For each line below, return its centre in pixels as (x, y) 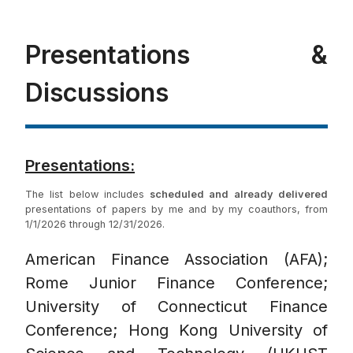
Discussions (97, 93)
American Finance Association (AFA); (176, 260)
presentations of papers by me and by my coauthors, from (176, 210)
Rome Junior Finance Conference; (176, 283)
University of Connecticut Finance (176, 307)
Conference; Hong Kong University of (176, 331)
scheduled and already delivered (239, 195)
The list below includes (88, 195)
